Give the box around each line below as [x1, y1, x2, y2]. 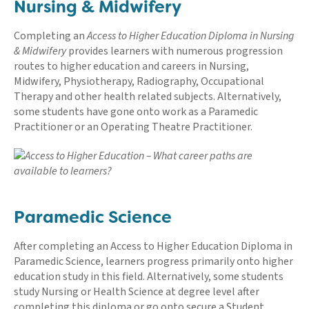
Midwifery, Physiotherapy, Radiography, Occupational [14, 73, 264, 89]
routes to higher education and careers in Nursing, [14, 58, 249, 74]
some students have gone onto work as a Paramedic [14, 103, 258, 119]
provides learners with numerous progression [66, 43, 283, 59]
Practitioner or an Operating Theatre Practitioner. [14, 119, 252, 134]
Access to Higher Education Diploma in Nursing [87, 28, 294, 43]
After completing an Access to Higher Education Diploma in [14, 238, 292, 254]
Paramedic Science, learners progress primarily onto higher [14, 253, 293, 269]
